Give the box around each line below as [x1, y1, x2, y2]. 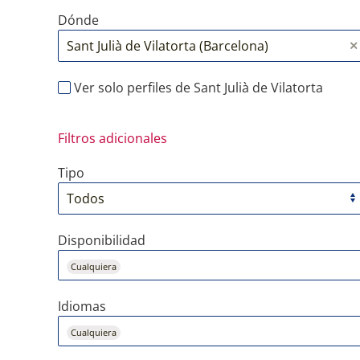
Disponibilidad [58, 231, 145, 249]
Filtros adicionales [58, 129, 167, 147]
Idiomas [58, 297, 106, 315]
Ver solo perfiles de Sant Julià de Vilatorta [71, 79, 323, 96]
